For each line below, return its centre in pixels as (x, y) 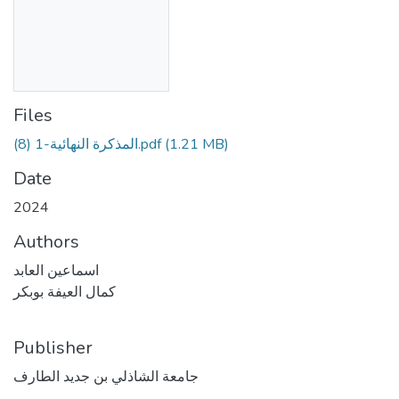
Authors (46, 241)
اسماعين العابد (56, 270)
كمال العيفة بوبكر (65, 292)
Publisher (53, 347)
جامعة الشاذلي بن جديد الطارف (106, 376)
